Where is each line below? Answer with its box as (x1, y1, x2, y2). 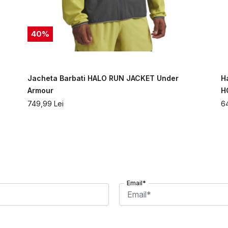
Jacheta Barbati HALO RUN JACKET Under (27, 74, 179, 83)
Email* (127, 179, 146, 187)
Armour (27, 86, 53, 95)
